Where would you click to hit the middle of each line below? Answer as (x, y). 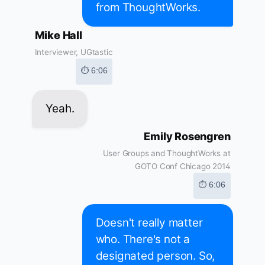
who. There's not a (143, 240)
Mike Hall (58, 35)
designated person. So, (155, 256)
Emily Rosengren (187, 137)
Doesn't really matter (149, 223)
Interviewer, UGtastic (74, 52)
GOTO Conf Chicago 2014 (182, 167)
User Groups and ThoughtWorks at (167, 153)
